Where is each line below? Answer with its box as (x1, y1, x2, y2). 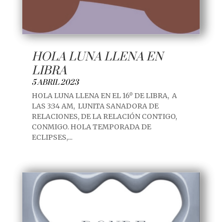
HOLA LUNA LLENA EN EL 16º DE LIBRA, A (31, 91, 177, 101)
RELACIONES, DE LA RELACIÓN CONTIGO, (31, 112, 177, 121)
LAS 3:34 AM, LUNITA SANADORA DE (31, 102, 159, 111)
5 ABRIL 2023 (31, 78, 79, 88)
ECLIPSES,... (31, 133, 72, 142)
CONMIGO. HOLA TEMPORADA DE (31, 122, 151, 132)
